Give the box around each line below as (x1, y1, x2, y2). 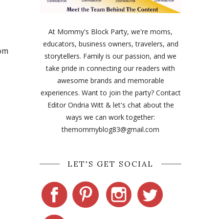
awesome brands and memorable (57, 76, 164, 85)
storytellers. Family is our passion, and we (44, 51, 176, 61)
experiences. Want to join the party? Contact (40, 88, 181, 97)
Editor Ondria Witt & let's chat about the (47, 100, 174, 109)
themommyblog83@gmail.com (62, 125, 159, 134)
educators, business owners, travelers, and (43, 39, 178, 48)
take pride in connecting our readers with (46, 64, 175, 73)
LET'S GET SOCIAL (67, 159, 153, 169)
